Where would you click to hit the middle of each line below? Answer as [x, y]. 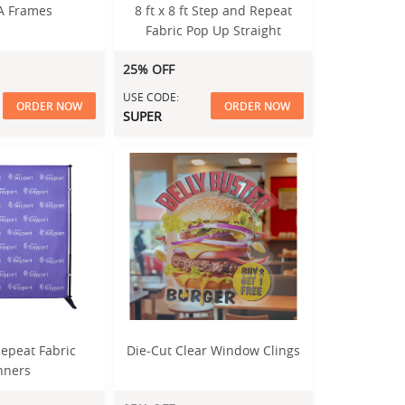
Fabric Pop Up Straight [213, 30]
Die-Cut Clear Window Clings [213, 350]
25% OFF [149, 69]
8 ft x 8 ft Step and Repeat [213, 10]
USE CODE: [151, 97]
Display [213, 50]
